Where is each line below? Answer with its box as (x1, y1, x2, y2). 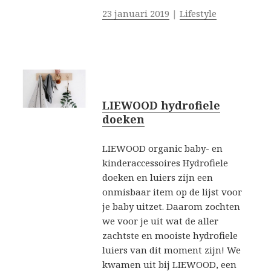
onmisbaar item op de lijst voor (102, 186, 242, 198)
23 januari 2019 (102, 7, 169, 20)
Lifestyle (179, 7, 217, 20)
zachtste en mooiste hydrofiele (102, 229, 238, 242)
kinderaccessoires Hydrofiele (102, 157, 228, 169)
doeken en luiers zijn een (102, 171, 213, 184)
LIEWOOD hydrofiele (102, 98, 220, 113)
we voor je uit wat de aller (102, 215, 218, 227)
